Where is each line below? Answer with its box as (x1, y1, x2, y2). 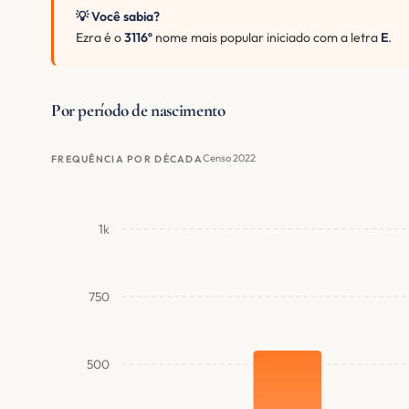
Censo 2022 (203, 152, 257, 165)
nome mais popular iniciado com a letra (152, 29, 381, 47)
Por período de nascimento (51, 99, 225, 121)
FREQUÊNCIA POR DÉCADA (51, 152, 204, 165)
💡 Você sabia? (76, 8, 160, 26)
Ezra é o (76, 29, 124, 47)
